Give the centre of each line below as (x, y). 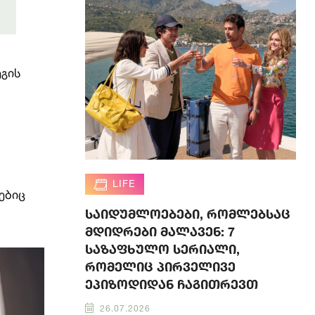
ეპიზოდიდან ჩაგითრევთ (172, 284)
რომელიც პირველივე (160, 266)
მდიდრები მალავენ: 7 (160, 231)
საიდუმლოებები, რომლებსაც (188, 214)
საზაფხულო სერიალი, (162, 249)
